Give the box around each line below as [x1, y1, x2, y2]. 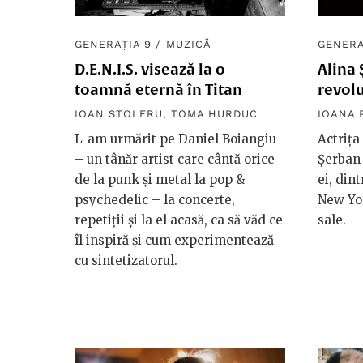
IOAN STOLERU [75, 108, 164, 121]
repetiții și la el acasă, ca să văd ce [75, 212, 283, 228]
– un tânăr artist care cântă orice [75, 152, 275, 168]
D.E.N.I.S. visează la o [75, 61, 225, 79]
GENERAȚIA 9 [75, 38, 152, 51]
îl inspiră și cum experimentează [75, 233, 274, 249]
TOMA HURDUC [170, 108, 258, 121]
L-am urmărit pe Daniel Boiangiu [75, 131, 276, 147]
